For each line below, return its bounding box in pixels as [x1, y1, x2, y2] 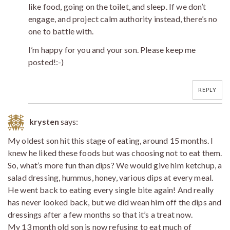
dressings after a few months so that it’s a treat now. [8, 209, 193, 220]
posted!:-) [28, 56, 64, 67]
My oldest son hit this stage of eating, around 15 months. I [8, 136, 214, 146]
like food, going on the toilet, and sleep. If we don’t [28, 1, 206, 11]
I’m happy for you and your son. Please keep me [28, 44, 196, 54]
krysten [29, 117, 59, 127]
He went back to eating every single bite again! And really [8, 185, 214, 195]
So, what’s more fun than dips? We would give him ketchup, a [8, 160, 222, 170]
